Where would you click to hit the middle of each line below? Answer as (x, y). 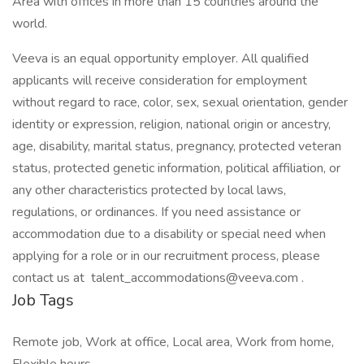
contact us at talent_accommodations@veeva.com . (158, 278)
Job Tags (43, 300)
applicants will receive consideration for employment (160, 80)
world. (30, 24)
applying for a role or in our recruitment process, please (166, 256)
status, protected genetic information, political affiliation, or (176, 168)
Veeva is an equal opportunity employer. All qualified (160, 58)
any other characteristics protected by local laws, (149, 190)
